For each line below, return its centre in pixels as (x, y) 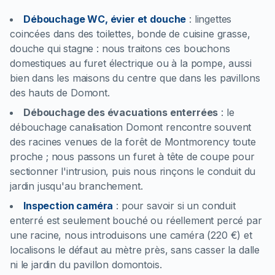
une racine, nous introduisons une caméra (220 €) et (131, 235)
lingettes (213, 19)
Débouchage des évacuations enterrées (121, 112)
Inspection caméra (68, 206)
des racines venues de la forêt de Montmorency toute (133, 142)
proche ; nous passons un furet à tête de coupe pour (132, 157)
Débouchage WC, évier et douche (105, 19)
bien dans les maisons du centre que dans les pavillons (135, 78)
